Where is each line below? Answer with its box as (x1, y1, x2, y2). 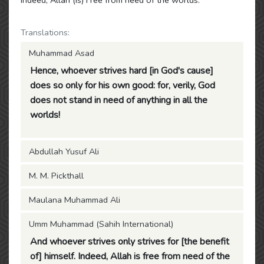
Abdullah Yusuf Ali (29, 146, 99, 157)
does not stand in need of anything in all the (30, 94, 207, 107)
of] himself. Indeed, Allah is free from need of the (30, 250, 230, 263)
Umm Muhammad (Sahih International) (29, 218, 173, 230)
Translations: (21, 27, 70, 38)
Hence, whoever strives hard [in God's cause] (30, 64, 213, 77)
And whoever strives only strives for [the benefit (30, 235, 229, 248)
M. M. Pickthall (29, 170, 84, 181)
